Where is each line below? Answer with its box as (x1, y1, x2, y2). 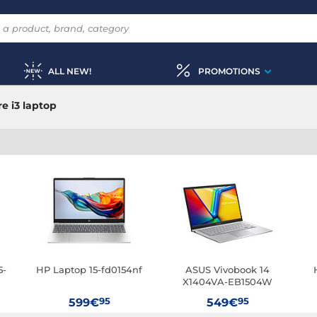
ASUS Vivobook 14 (185, 264, 270, 275)
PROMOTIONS (197, 65, 260, 76)
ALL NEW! (47, 65, 91, 76)
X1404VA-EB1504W (183, 276, 273, 287)
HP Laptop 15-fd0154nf (36, 264, 143, 275)
